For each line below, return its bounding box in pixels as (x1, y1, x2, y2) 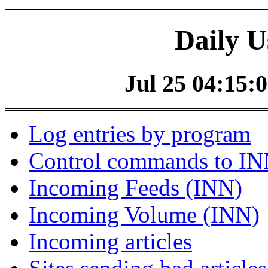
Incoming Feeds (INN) (29, 175, 242, 201)
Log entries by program (29, 121, 251, 147)
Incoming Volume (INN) (29, 202, 260, 228)
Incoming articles (29, 229, 192, 255)
